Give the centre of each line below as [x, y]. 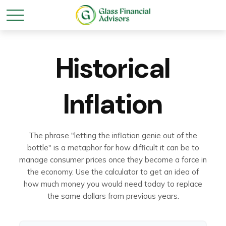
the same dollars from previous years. [113, 196]
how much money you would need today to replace [113, 184]
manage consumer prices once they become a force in [113, 160]
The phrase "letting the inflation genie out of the [113, 135]
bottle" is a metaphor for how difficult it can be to [113, 148]
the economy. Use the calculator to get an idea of [113, 172]
